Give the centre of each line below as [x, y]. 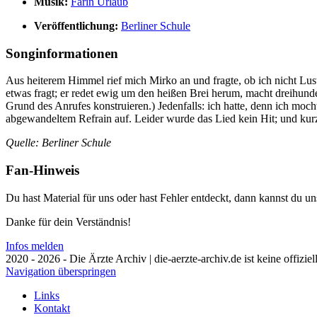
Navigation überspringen [61, 271]
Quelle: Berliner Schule [58, 143]
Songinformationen [62, 53]
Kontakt [52, 308]
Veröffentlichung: [76, 25]
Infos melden [35, 246]
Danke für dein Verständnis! [68, 221]
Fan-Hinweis [42, 171]
